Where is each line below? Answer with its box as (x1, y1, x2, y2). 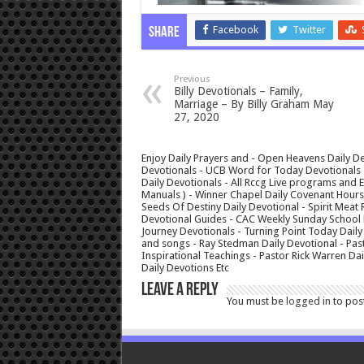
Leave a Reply (141, 281, 219, 301)
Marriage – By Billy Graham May (173, 97, 334, 111)
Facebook (212, 24, 258, 37)
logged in (285, 295, 331, 308)
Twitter (292, 24, 326, 37)
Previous (173, 74, 210, 85)
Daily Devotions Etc (141, 262, 229, 275)
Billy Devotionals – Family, (173, 84, 303, 98)
